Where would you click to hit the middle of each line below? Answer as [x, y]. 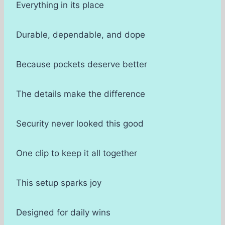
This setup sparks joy [59, 183]
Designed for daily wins [63, 213]
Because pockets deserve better [82, 65]
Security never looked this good [80, 124]
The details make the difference [81, 94]
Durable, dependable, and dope [81, 35]
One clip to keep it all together [77, 153]
